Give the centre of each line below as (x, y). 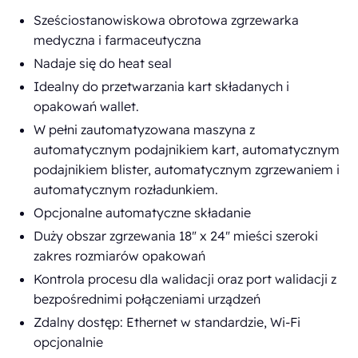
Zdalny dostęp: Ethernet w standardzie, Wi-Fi (167, 322)
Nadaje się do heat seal (103, 63)
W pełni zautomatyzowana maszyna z (145, 129)
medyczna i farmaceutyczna (118, 40)
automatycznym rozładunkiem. (126, 189)
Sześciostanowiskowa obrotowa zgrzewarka (167, 20)
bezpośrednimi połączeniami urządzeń (147, 299)
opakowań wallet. (87, 106)
